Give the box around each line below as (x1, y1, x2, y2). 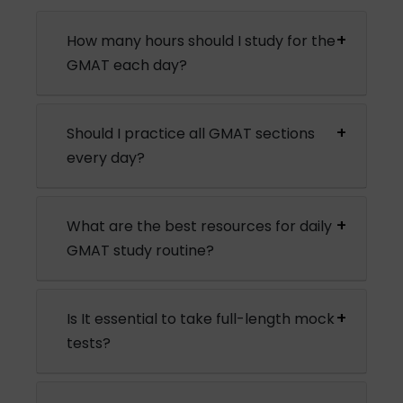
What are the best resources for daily (67, 215, 333, 237)
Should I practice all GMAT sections (67, 122, 316, 144)
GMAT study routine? (67, 239, 215, 261)
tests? (67, 332, 112, 354)
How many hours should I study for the (67, 30, 336, 51)
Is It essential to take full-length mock (67, 308, 336, 329)
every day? (67, 147, 146, 168)
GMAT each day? (67, 54, 188, 76)
